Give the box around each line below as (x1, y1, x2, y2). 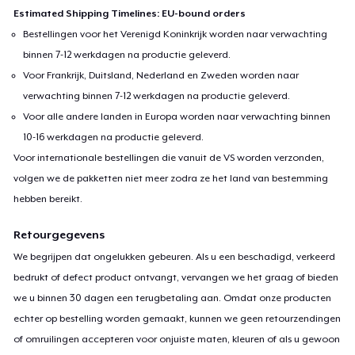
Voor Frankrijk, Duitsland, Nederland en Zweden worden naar (23, 69, 300, 81)
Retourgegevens (13, 227, 105, 241)
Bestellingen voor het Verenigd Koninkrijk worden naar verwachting (23, 28, 328, 40)
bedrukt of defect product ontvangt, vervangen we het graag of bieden (13, 271, 339, 283)
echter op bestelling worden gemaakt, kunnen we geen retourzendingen (13, 312, 342, 324)
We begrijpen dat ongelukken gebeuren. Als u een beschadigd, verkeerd (13, 250, 336, 262)
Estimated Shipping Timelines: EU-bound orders (13, 7, 246, 19)
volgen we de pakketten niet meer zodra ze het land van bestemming (13, 172, 329, 184)
